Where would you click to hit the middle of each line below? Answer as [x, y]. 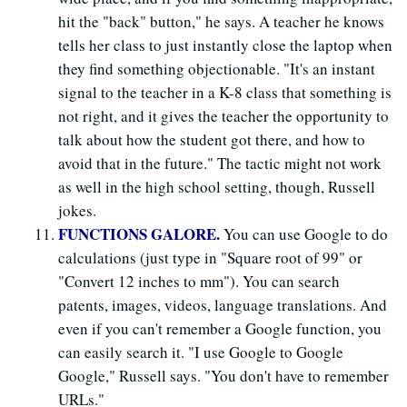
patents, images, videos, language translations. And [223, 304]
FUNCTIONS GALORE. [141, 233]
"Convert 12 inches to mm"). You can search [199, 281]
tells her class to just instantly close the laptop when [225, 45]
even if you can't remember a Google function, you [220, 328]
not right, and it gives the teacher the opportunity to [223, 115]
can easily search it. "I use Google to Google [201, 352]
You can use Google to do [306, 233]
